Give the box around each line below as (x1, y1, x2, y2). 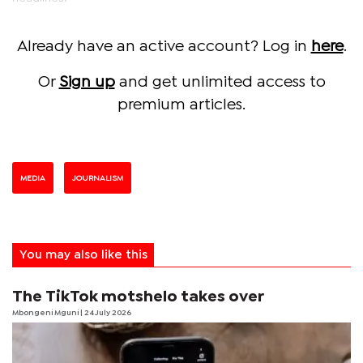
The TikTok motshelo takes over (12, 289, 264, 304)
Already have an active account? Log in (16, 39, 311, 53)
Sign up (58, 75, 115, 89)
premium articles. (117, 97, 246, 112)
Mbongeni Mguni (12, 309, 80, 317)
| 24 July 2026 (80, 309, 131, 317)
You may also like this (19, 250, 147, 260)
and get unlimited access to (114, 75, 326, 89)
